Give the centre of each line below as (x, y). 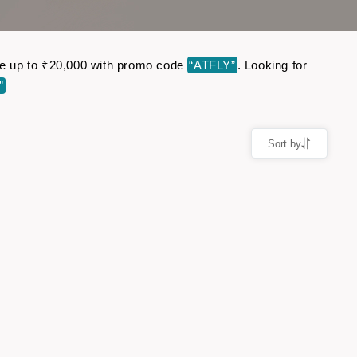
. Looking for (272, 65)
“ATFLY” (212, 65)
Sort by (284, 143)
